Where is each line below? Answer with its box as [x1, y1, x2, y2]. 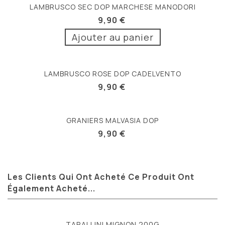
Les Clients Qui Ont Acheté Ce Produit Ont [8, 171, 194, 183]
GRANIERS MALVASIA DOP [66, 116, 159, 126]
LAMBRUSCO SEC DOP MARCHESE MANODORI [29, 2, 196, 12]
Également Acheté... [8, 183, 95, 194]
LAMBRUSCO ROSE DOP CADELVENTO [44, 69, 181, 79]
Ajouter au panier [71, 31, 154, 44]
